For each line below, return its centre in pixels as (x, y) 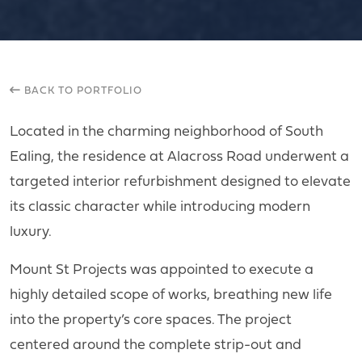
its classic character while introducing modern (160, 205)
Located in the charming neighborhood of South (166, 130)
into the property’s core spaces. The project (151, 318)
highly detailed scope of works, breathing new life (171, 293)
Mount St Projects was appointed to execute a (162, 268)
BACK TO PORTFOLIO (82, 90)
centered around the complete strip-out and (156, 343)
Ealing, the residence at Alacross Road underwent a (179, 155)
